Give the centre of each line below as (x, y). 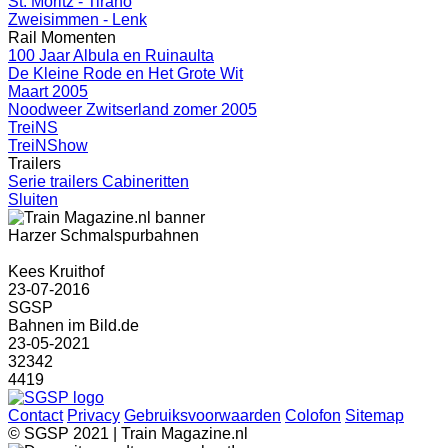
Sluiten (33, 199)
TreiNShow (48, 145)
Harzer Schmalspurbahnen (103, 235)
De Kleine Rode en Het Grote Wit (125, 73)
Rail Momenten (62, 37)
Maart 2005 (48, 91)
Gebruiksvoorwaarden (202, 415)
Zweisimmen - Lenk (77, 19)
